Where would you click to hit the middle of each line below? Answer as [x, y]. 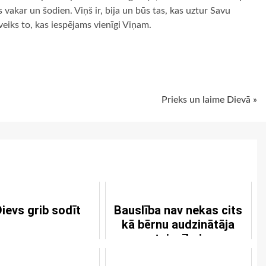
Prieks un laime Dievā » [209, 100]
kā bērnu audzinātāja [178, 224]
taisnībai [178, 239]
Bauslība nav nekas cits [178, 210]
